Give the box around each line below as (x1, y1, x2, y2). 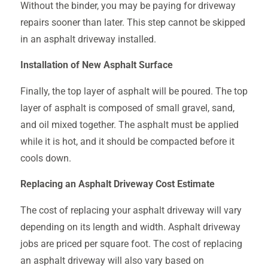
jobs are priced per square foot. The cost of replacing (20, 238, 242, 249)
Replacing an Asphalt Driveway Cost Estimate (20, 179, 215, 190)
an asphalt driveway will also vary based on (20, 255, 204, 266)
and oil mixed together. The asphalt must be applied (20, 119, 239, 130)
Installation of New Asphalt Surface (20, 60, 173, 71)
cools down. (20, 153, 71, 164)
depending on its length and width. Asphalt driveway (20, 221, 240, 233)
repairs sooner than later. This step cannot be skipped (20, 17, 245, 28)
